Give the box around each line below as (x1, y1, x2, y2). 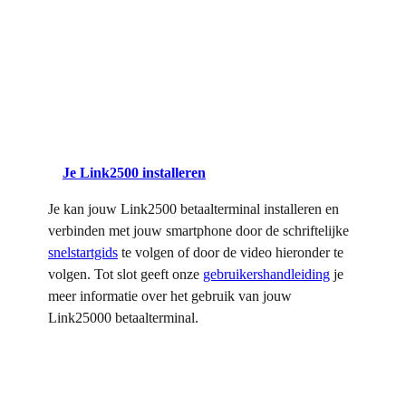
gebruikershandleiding (203, 266, 330, 282)
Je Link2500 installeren (63, 164, 206, 180)
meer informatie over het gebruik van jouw (48, 287, 292, 304)
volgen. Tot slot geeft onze (48, 266, 203, 282)
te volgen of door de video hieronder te (118, 244, 343, 260)
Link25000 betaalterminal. (48, 309, 198, 325)
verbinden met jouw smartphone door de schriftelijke (48, 222, 349, 238)
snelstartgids (48, 244, 118, 260)
